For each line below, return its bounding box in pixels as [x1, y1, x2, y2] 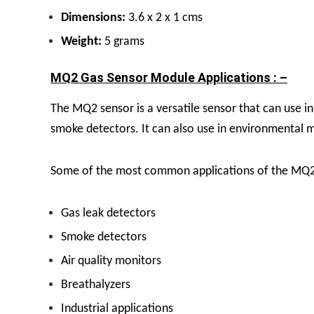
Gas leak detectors [61, 206, 156, 220]
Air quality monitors [61, 254, 161, 268]
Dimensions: [61, 11, 125, 25]
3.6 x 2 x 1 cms [125, 11, 203, 25]
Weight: [61, 34, 102, 48]
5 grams [102, 34, 144, 48]
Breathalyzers [61, 278, 130, 292]
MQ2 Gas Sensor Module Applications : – [50, 69, 287, 85]
